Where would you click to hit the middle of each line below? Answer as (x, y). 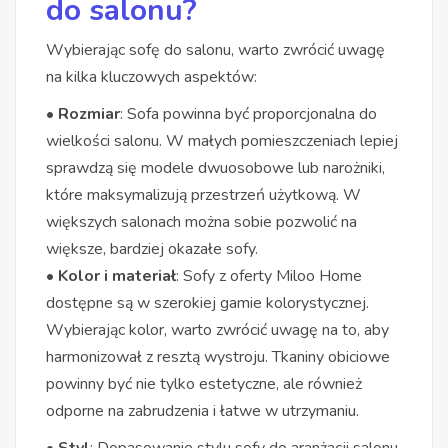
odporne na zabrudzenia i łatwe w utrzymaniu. (202, 410)
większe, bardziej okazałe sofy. (152, 248)
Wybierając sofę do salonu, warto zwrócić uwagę (215, 49)
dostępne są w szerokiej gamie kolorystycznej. (207, 302)
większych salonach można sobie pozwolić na (201, 221)
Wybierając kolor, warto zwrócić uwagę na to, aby (217, 329)
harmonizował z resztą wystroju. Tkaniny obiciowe (218, 356)
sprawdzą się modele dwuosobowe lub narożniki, (215, 167)
